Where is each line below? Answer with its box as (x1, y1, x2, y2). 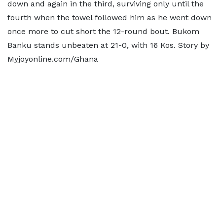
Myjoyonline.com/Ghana (7, 54, 98, 64)
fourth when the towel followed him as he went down (7, 13, 212, 22)
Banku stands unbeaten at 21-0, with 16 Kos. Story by (7, 40, 209, 50)
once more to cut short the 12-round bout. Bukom (7, 27, 199, 36)
